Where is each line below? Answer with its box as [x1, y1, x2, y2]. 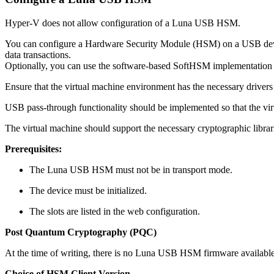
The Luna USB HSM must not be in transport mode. [29, 164, 232, 175]
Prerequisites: [5, 143, 62, 154]
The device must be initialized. [29, 185, 147, 196]
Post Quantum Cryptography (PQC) [5, 226, 157, 237]
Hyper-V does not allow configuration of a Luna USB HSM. [5, 17, 240, 28]
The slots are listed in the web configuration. [29, 206, 200, 217]
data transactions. [5, 49, 71, 60]
